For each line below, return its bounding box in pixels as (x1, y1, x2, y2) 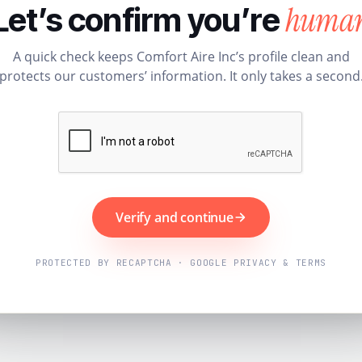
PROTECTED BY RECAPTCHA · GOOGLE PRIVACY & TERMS (35, 256, 327, 268)
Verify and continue (116, 208, 234, 226)
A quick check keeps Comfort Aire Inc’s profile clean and (12, 47, 350, 65)
